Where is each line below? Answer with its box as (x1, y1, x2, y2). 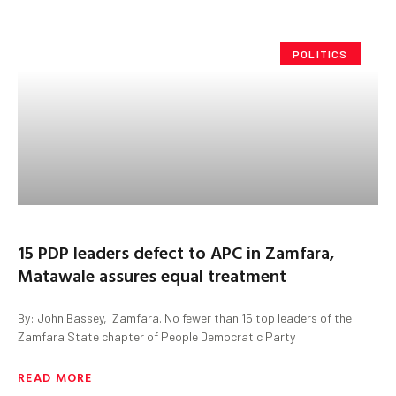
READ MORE (18, 367, 93, 386)
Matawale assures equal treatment (18, 261, 286, 288)
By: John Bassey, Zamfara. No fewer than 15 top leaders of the (18, 309, 352, 325)
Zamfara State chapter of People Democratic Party (18, 328, 295, 344)
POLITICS (293, 47, 348, 60)
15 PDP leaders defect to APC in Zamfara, (18, 238, 334, 265)
